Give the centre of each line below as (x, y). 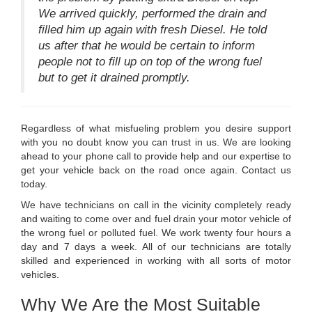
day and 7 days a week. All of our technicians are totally (156, 246)
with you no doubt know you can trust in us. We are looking (156, 142)
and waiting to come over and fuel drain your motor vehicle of (156, 218)
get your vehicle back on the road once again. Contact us (156, 170)
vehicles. (40, 274)
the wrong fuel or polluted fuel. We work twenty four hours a (156, 232)
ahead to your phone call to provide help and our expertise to (156, 156)
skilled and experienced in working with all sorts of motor (156, 260)
